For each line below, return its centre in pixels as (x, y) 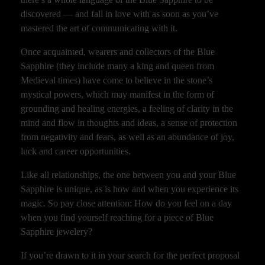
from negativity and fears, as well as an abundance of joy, (127, 137)
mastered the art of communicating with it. (99, 28)
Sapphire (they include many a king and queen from (117, 66)
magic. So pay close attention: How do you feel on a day (126, 203)
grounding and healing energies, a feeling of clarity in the (127, 108)
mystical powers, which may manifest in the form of (117, 94)
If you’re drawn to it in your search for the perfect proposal (130, 255)
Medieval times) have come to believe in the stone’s (117, 80)
